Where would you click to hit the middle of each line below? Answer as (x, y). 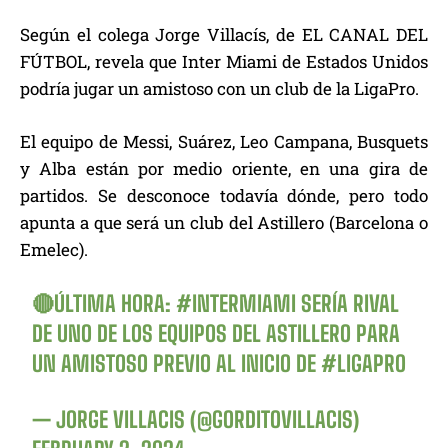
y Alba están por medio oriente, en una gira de (224, 169)
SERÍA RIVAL (348, 304)
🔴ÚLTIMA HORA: (104, 304)
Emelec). (54, 250)
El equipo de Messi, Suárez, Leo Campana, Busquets (224, 142)
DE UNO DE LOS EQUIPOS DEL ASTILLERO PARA (216, 334)
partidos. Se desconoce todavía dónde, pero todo (224, 196)
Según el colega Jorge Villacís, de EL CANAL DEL (224, 35)
